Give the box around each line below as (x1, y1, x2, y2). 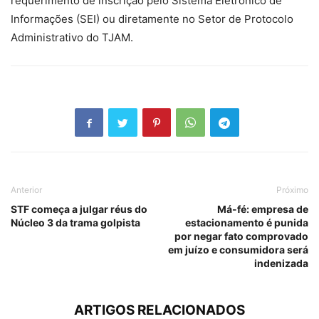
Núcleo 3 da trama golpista (11, 216, 140, 229)
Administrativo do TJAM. (11, 31, 133, 45)
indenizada (254, 257, 308, 270)
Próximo (276, 184, 308, 196)
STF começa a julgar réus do (11, 203, 147, 216)
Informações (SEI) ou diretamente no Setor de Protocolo (11, 12, 293, 26)
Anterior (11, 184, 42, 196)
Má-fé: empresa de (217, 203, 308, 216)
